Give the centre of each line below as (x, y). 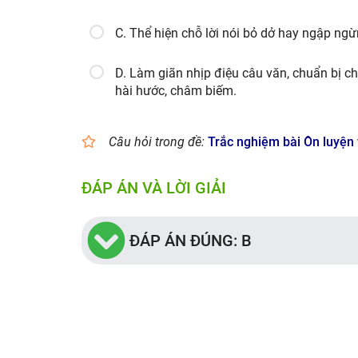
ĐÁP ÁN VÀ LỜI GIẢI (154, 188)
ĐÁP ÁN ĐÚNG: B (191, 241)
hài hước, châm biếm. (176, 91)
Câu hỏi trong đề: (157, 142)
